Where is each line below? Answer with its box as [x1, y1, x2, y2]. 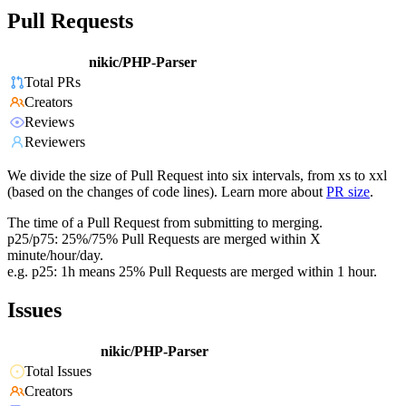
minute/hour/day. [7, 247, 103, 264]
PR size [326, 184, 370, 200]
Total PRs [24, 74, 81, 91]
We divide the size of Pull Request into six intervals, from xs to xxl [7, 168, 387, 184]
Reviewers [24, 134, 85, 150]
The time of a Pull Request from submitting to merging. [7, 215, 323, 231]
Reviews [24, 114, 74, 130]
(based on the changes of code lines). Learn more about [7, 184, 323, 200]
